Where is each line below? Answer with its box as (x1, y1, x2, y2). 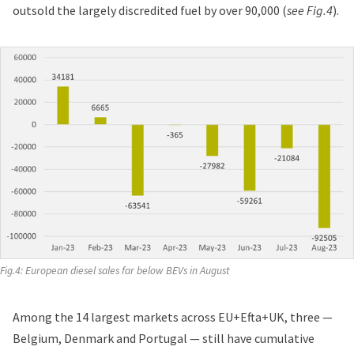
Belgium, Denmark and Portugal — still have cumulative (13, 330, 314, 346)
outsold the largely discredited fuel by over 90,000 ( (13, 2, 287, 19)
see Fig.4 (287, 2, 333, 19)
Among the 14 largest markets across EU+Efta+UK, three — (13, 308, 333, 325)
